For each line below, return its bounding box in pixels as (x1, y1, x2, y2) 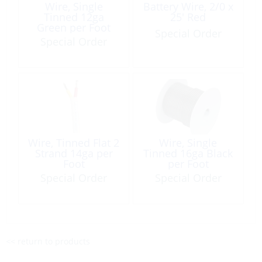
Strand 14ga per (35, 146, 113, 160)
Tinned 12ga (43, 9, 104, 24)
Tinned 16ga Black (143, 146, 233, 160)
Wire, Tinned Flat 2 (28, 135, 120, 150)
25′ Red (170, 9, 206, 24)
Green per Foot (37, 20, 111, 35)
